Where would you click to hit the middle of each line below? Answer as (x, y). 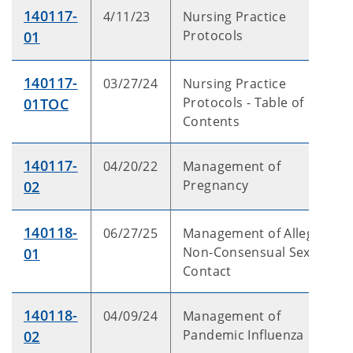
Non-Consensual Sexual (256, 252)
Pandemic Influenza (243, 335)
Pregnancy (216, 185)
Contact (207, 271)
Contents (212, 121)
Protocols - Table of (243, 102)
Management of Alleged (256, 233)
